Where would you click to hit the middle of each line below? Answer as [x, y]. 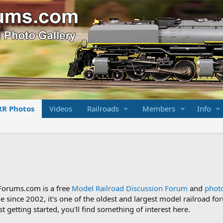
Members [159, 109]
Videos [60, 109]
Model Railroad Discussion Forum [130, 188]
